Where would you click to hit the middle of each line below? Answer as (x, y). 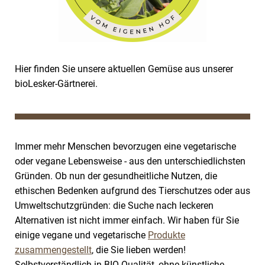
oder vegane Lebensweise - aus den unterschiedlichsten (130, 161)
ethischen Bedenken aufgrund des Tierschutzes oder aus (132, 191)
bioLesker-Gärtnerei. (56, 84)
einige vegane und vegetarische (81, 235)
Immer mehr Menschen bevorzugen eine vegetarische (125, 146)
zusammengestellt (53, 250)
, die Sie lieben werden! (139, 250)
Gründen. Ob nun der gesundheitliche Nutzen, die (116, 176)
